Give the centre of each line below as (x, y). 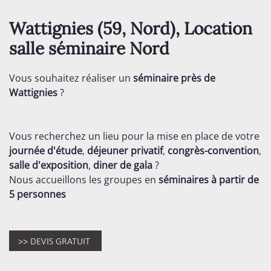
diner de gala (123, 165)
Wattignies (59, (70, 28)
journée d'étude (46, 151)
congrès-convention (212, 151)
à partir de (234, 180)
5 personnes (38, 194)
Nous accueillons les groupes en (84, 180)
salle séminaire (69, 48)
